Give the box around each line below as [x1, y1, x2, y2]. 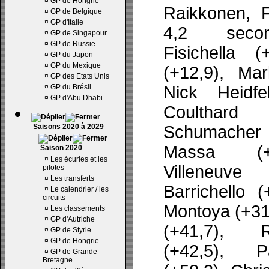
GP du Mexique [50, 61, 101, 70]
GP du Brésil [50, 83, 91, 91]
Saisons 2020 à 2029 [33, 122, 104, 131]
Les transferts [50, 174, 94, 183]
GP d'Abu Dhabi [50, 94, 103, 102]
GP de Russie [50, 40, 95, 48]
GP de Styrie [50, 226, 91, 234]
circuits [43, 193, 65, 202]
